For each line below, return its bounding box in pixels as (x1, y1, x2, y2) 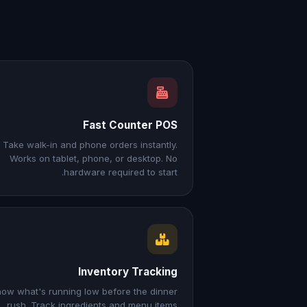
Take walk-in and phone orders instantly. (3, 139, 177, 150)
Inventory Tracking (78, 265, 177, 278)
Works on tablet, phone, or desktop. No (10, 153, 177, 164)
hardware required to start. (64, 167, 177, 177)
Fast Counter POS (83, 119, 177, 132)
